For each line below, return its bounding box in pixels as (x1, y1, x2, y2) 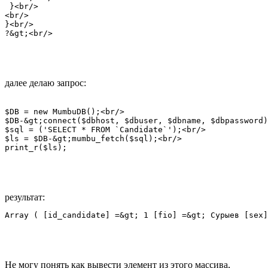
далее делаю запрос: (5, 77, 86, 88)
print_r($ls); (5, 142, 67, 152)
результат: (5, 191, 45, 202)
